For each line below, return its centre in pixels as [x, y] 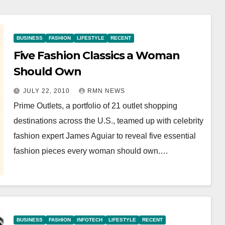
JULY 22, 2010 [47, 91]
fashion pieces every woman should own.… [91, 151]
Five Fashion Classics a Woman [96, 55]
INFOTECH [89, 219]
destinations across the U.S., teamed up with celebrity [108, 121]
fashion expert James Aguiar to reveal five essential [104, 136]
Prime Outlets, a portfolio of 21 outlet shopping [95, 105]
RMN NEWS [106, 91]
